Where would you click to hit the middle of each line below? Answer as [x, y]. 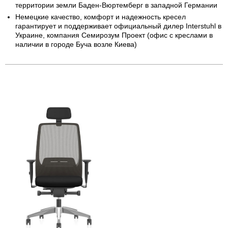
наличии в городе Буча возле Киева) [76, 44]
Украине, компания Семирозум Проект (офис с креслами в [114, 35]
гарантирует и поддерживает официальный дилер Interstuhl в [118, 26]
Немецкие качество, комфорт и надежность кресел [101, 17]
